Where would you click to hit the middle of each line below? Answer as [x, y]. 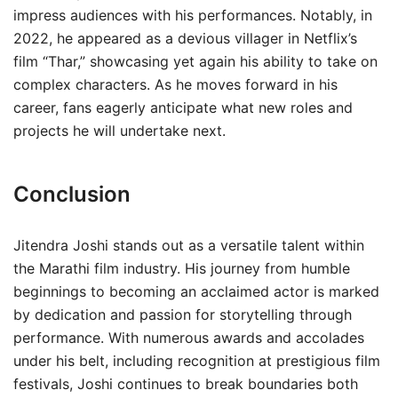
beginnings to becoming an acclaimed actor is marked [196, 291]
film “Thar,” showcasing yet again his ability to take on [195, 61]
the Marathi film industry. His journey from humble [182, 268]
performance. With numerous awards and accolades [189, 338]
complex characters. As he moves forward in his [175, 84]
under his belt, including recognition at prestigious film [197, 361]
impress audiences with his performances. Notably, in [193, 15]
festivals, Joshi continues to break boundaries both [186, 384]
